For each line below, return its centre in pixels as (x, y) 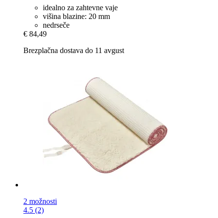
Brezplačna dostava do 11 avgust (74, 51)
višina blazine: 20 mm (76, 17)
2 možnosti (40, 201)
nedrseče (56, 25)
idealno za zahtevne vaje (80, 8)
